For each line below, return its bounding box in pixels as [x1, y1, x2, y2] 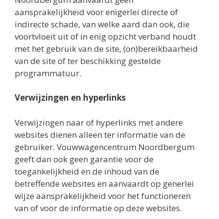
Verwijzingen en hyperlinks [15, 92, 126, 103]
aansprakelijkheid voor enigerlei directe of [15, 6, 178, 18]
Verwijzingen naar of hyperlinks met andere [15, 116, 183, 128]
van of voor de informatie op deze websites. [15, 202, 182, 214]
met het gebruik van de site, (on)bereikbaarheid [15, 43, 198, 54]
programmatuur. [15, 67, 81, 79]
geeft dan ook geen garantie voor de [15, 153, 153, 165]
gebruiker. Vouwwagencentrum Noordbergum [15, 141, 195, 153]
